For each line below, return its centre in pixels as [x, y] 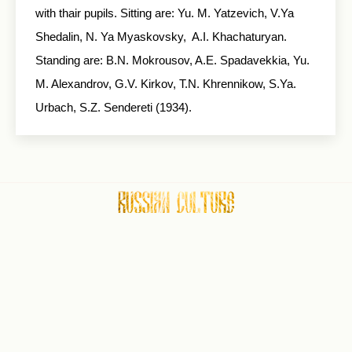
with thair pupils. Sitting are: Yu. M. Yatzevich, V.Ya [165, 13]
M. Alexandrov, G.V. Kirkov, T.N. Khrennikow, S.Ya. [166, 84]
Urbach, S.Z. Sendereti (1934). [114, 107]
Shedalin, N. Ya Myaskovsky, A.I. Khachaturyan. [161, 37]
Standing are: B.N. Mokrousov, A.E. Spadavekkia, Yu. [172, 60]
